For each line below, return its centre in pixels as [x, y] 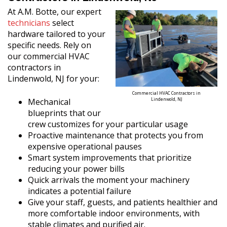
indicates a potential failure [80, 191]
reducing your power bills [76, 169]
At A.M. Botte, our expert [54, 12]
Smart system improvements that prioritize [110, 158]
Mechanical [49, 102]
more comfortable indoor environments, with [114, 213]
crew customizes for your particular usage [108, 124]
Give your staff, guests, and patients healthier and [123, 202]
